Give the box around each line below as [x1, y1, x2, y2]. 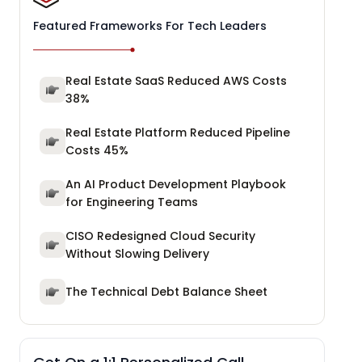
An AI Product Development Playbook [65, 176, 286, 193]
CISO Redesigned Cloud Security [65, 228, 255, 245]
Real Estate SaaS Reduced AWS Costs [65, 73, 287, 90]
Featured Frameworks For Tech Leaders [33, 18, 267, 35]
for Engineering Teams [65, 194, 198, 211]
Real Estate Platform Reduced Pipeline [65, 124, 290, 141]
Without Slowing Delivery [65, 246, 209, 263]
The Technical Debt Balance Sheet [65, 284, 267, 301]
